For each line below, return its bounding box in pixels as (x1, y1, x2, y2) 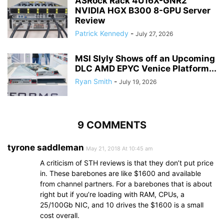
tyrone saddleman (7, 142, 84, 152)
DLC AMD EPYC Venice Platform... (75, 63, 216, 73)
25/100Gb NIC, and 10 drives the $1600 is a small (40, 200, 203, 209)
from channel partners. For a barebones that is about (40, 179, 212, 188)
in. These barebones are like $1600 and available (40, 168, 201, 177)
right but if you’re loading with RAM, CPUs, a (40, 189, 184, 198)
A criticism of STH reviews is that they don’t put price (40, 158, 213, 167)
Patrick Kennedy (75, 28, 128, 37)
